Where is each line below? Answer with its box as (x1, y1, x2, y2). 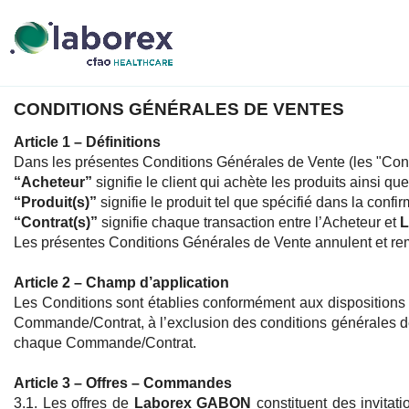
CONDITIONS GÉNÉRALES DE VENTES (14, 100, 344, 120)
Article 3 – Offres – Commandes (14, 375, 232, 392)
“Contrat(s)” (14, 215, 98, 231)
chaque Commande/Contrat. (14, 335, 196, 351)
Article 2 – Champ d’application (14, 275, 229, 291)
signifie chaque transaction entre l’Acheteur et (98, 215, 400, 231)
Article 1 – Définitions (14, 134, 161, 151)
